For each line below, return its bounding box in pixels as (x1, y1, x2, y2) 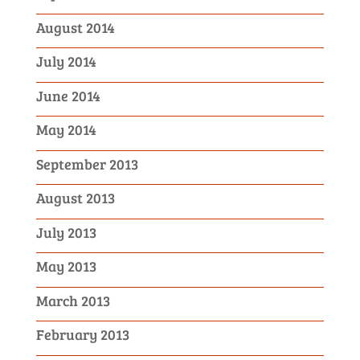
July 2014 (35, 51, 96, 72)
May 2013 (35, 256, 96, 276)
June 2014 (35, 85, 100, 105)
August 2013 (35, 188, 115, 208)
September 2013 (35, 153, 138, 174)
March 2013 (35, 290, 110, 310)
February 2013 (35, 325, 129, 345)
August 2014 (35, 17, 115, 37)
